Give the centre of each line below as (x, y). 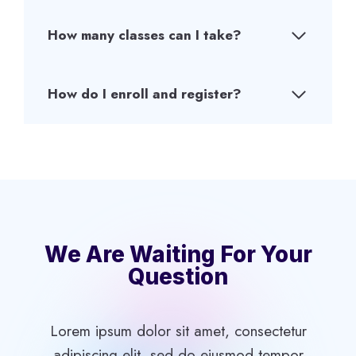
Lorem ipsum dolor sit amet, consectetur (178, 331)
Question (178, 276)
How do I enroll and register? (145, 94)
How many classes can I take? (145, 35)
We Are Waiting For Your (178, 254)
